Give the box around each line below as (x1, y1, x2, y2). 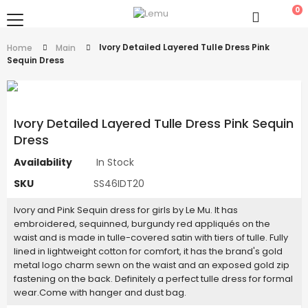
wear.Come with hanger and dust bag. (14, 286, 186, 300)
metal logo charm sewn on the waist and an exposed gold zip (14, 258, 289, 272)
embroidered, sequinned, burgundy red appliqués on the (14, 217, 270, 231)
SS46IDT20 (93, 177, 144, 191)
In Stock (96, 155, 134, 170)
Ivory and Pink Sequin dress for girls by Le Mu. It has (14, 203, 238, 217)
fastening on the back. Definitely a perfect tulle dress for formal (14, 272, 293, 286)
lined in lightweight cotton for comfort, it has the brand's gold (14, 245, 283, 258)
